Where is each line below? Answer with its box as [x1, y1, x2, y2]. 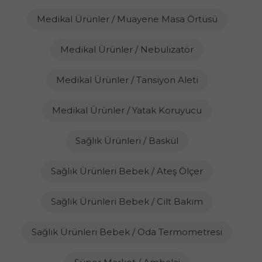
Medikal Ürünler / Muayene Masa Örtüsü [36, 13, 218, 25]
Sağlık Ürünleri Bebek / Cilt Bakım [51, 196, 203, 207]
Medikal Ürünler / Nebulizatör [60, 44, 194, 55]
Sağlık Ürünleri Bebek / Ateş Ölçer [51, 166, 203, 177]
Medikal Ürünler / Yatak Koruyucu [52, 105, 202, 116]
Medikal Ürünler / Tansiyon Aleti [56, 74, 198, 85]
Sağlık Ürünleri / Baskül [75, 135, 178, 146]
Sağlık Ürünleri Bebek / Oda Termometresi [32, 226, 222, 237]
